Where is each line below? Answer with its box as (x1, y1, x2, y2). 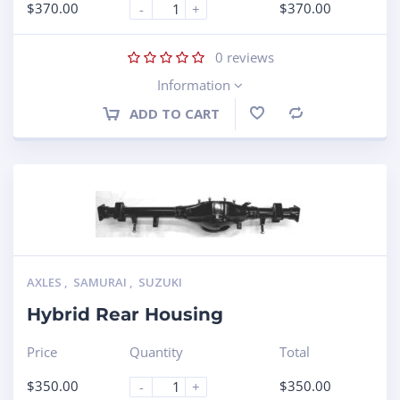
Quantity (129, 342, 184, 361)
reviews (223, 47, 274, 66)
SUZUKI (138, 273, 182, 290)
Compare (303, 105, 357, 123)
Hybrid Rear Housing (27, 303, 223, 325)
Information (157, 75, 234, 94)
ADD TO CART (129, 104, 220, 122)
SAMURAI (73, 273, 129, 290)
